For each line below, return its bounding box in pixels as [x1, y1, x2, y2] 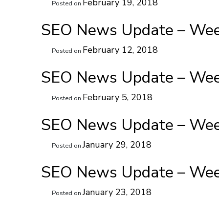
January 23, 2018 [82, 186, 152, 198]
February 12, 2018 [82, 44, 158, 56]
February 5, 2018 [82, 91, 153, 103]
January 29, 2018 [82, 139, 152, 151]
